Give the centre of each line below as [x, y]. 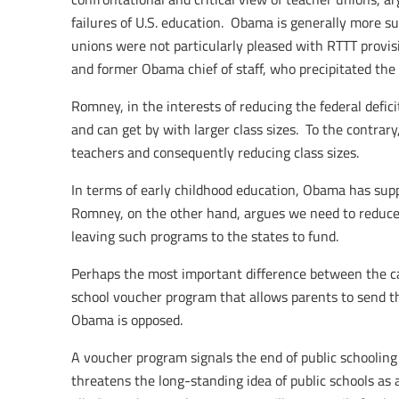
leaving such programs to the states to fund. [205, 236]
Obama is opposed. [127, 320]
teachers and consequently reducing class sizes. [215, 153]
